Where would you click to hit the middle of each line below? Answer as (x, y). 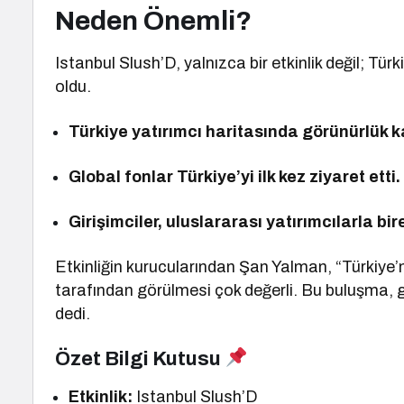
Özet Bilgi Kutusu (140, 359)
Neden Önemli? (153, 21)
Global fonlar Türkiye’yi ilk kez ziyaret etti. (235, 177)
